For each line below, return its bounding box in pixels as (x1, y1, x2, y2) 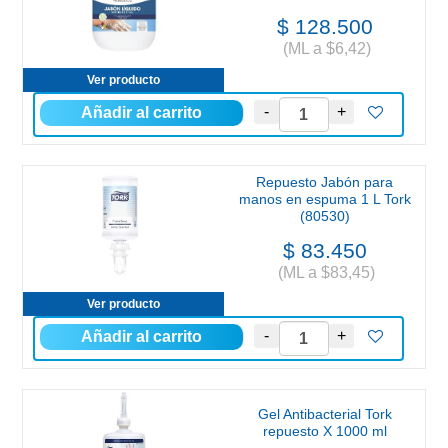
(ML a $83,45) (274, 264, 375, 282)
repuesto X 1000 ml (262, 423, 387, 440)
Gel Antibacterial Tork (257, 406, 392, 423)
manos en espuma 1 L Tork (238, 191, 411, 208)
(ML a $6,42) (278, 40, 371, 57)
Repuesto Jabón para (256, 174, 393, 191)
